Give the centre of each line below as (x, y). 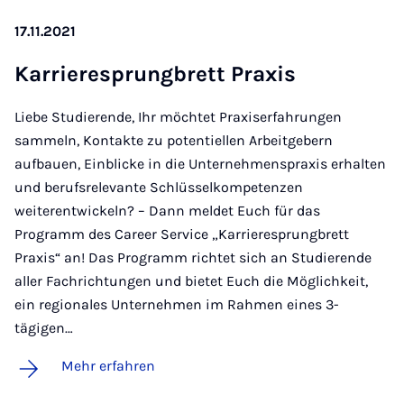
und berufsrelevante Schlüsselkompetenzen (159, 187)
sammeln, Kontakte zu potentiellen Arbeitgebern (174, 140)
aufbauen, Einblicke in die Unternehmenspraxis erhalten (200, 163)
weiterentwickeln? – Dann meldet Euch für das (167, 210)
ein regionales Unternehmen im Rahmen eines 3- (177, 304)
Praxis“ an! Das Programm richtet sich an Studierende (193, 257)
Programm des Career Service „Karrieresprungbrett (182, 234)
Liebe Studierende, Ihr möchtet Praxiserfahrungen (178, 116)
